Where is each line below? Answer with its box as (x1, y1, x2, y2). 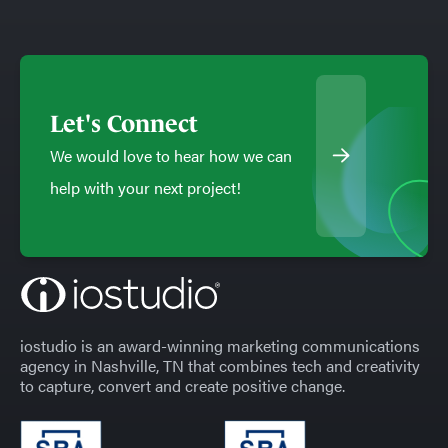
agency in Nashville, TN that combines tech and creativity (20, 354, 420, 378)
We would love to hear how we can (50, 144, 292, 168)
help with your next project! (50, 176, 241, 200)
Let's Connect (50, 110, 198, 138)
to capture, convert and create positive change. (20, 374, 345, 398)
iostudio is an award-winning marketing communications (20, 334, 420, 358)
